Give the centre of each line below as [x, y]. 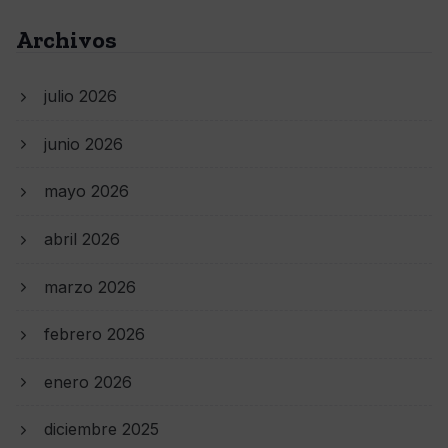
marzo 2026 [90, 286]
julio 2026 [80, 96]
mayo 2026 [86, 191]
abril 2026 [82, 238]
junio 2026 [83, 143]
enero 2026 [88, 381]
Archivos [66, 39]
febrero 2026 [94, 334]
